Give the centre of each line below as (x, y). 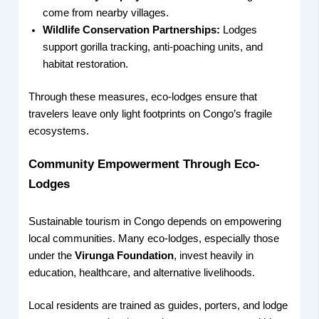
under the (52, 256)
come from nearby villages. (106, 12)
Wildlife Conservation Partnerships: (132, 30)
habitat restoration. (86, 64)
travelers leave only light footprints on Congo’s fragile (151, 114)
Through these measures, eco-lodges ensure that (143, 96)
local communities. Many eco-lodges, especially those (154, 239)
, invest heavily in (214, 256)
